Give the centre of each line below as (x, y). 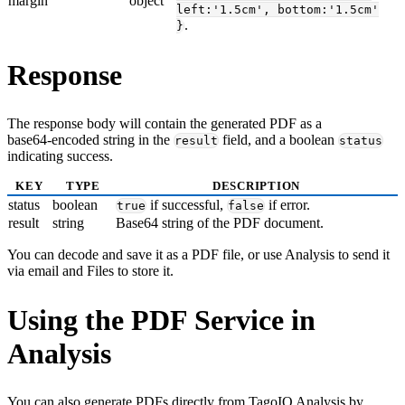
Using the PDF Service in (161, 320)
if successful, (187, 205)
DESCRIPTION (256, 187)
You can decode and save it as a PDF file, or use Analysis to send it (198, 255)
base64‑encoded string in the (90, 140)
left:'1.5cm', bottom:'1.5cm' (278, 10)
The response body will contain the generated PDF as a (165, 124)
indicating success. (60, 156)
